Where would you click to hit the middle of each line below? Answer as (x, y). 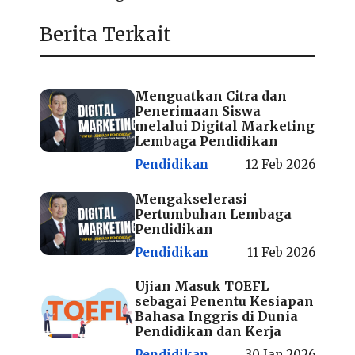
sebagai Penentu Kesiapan (224, 302)
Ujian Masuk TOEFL (202, 286)
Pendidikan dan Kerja (208, 332)
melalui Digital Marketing (225, 126)
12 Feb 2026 (281, 165)
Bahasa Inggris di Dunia (216, 317)
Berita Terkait (105, 35)
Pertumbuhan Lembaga (213, 214)
